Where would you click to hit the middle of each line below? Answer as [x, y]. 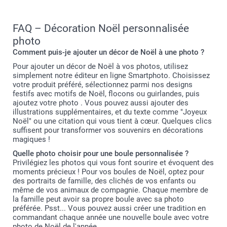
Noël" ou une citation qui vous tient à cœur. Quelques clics [112, 121]
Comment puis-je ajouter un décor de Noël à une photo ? [108, 52]
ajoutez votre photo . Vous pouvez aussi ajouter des [101, 103]
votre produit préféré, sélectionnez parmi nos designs [103, 85]
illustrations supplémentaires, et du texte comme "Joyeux [110, 112]
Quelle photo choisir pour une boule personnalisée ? [101, 154]
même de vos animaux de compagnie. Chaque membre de [110, 190]
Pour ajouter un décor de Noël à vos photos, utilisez [100, 67]
